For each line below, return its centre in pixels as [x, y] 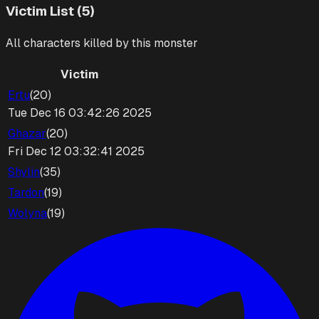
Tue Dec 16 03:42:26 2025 [80, 113]
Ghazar [27, 134]
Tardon [26, 193]
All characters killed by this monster [102, 43]
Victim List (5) [50, 11]
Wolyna [27, 214]
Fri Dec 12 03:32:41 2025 [76, 152]
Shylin [24, 172]
